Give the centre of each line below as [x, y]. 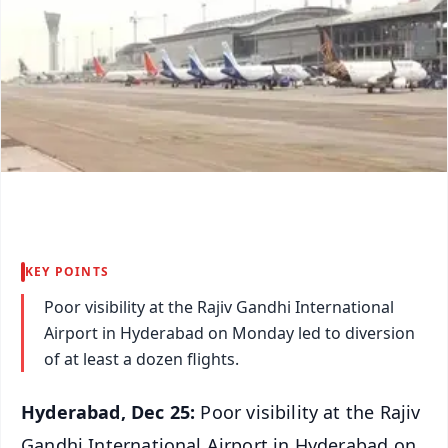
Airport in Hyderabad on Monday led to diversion [229, 332]
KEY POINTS [67, 271]
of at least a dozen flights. [141, 358]
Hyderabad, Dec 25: [108, 411]
